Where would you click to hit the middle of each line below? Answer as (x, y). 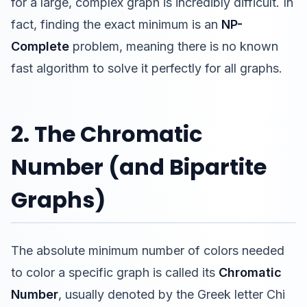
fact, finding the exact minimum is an (116, 24)
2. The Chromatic (107, 134)
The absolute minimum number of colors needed (148, 250)
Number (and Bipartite (139, 167)
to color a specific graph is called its (115, 272)
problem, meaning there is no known (174, 46)
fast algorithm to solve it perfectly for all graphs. (147, 68)
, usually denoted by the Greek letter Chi (172, 294)
